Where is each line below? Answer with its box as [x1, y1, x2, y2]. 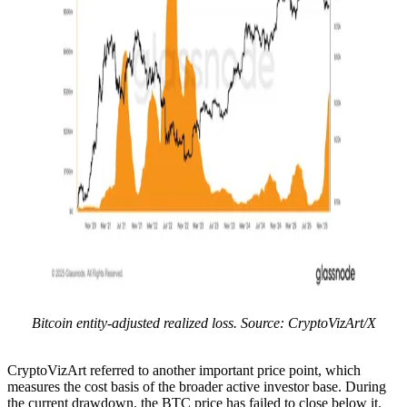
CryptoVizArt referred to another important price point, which [7, 362, 361, 378]
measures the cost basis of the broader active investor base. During [7, 378, 386, 394]
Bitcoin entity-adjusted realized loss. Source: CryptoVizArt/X [31, 314, 376, 331]
